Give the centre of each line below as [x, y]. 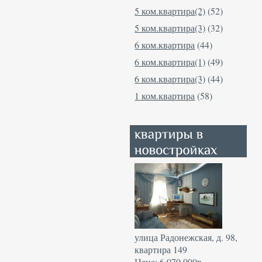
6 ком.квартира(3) [170, 79]
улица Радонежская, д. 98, [186, 237]
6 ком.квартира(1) [170, 62]
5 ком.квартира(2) [170, 11]
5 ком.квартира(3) [170, 28]
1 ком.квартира [165, 96]
